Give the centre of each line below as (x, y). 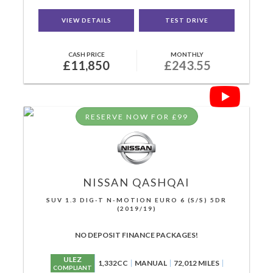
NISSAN (106, 182)
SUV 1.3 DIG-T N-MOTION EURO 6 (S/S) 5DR (136, 200)
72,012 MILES (196, 263)
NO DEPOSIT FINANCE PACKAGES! (136, 235)
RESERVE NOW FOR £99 (136, 117)
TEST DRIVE (187, 20)
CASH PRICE (86, 54)
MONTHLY (187, 54)
